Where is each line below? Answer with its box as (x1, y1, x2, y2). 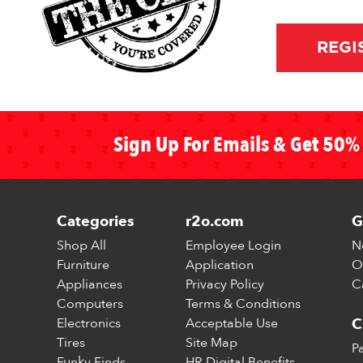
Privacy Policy (185, 275, 264, 293)
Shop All (56, 236, 106, 254)
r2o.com (185, 211, 244, 229)
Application (185, 255, 254, 274)
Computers (56, 294, 123, 313)
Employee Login (185, 236, 281, 254)
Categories (56, 211, 135, 229)
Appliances (56, 275, 122, 293)
